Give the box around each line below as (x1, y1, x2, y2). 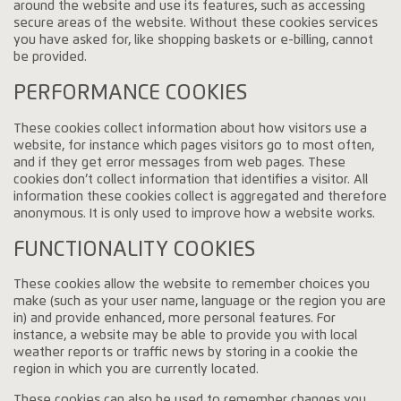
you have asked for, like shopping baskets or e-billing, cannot (13, 33, 374, 47)
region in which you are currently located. (13, 363, 260, 377)
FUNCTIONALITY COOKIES (13, 238, 256, 260)
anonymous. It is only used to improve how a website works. (13, 207, 376, 220)
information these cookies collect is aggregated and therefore (13, 190, 388, 203)
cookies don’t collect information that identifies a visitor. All (13, 173, 369, 186)
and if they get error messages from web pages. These (13, 156, 346, 169)
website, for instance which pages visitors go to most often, (13, 139, 375, 152)
